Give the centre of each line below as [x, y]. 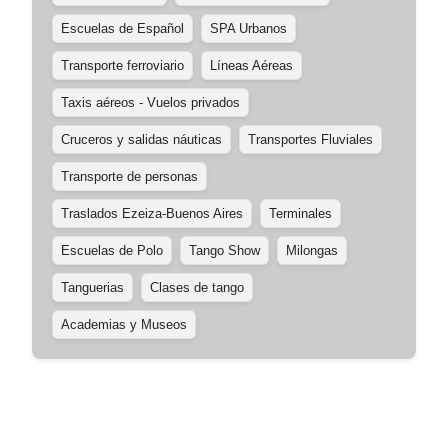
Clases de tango [197, 287]
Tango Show [224, 250]
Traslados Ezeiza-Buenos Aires [152, 213]
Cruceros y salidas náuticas [141, 139]
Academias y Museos [124, 324]
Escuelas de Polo [112, 250]
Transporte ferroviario [122, 65]
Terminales [300, 213]
